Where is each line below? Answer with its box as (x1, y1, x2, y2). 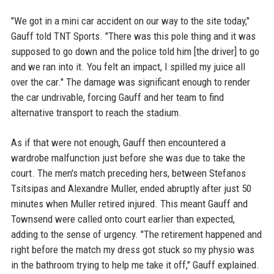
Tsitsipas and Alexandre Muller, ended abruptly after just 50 (10, 182, 251, 195)
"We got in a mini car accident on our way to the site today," (10, 15, 250, 28)
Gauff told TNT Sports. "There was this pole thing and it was (10, 30, 256, 43)
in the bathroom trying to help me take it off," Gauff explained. (10, 259, 259, 272)
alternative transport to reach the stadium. (10, 106, 182, 119)
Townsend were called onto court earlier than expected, (10, 213, 235, 226)
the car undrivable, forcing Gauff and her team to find (10, 91, 224, 104)
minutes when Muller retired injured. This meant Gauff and (10, 198, 248, 210)
